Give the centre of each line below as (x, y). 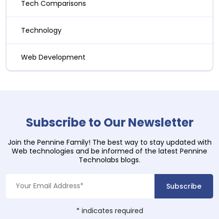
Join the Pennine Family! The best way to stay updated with (109, 142)
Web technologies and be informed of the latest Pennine (109, 151)
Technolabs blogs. (109, 160)
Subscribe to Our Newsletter (109, 122)
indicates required (111, 210)
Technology (41, 30)
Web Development (53, 57)
